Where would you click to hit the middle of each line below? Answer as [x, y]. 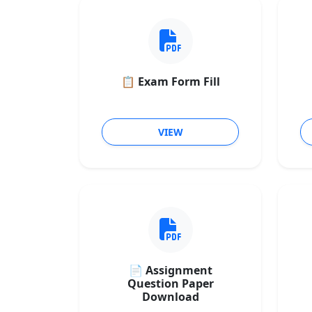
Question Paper [170, 283]
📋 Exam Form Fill [170, 81]
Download [170, 297]
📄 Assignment [170, 270]
